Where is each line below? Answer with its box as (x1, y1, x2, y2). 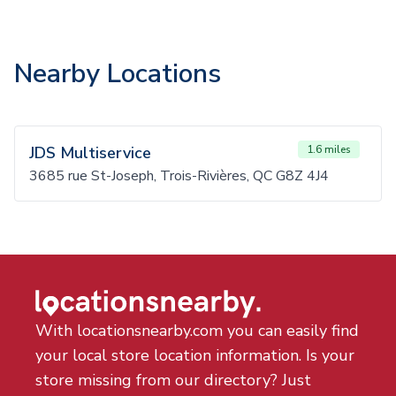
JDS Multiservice (29, 142, 151, 164)
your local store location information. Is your (35, 345, 354, 366)
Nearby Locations (14, 56, 221, 92)
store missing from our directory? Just (35, 369, 311, 391)
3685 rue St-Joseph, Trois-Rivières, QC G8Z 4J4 (29, 166, 329, 186)
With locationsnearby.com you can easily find (35, 320, 359, 341)
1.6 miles (307, 142, 351, 156)
